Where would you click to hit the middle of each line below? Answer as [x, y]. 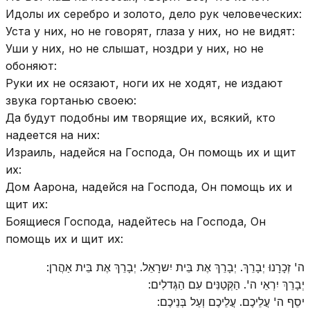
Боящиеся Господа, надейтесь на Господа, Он [136, 221]
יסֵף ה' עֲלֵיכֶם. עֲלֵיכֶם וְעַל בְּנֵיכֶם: [231, 301]
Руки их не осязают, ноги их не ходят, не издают [144, 83]
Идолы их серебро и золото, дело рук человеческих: [154, 13]
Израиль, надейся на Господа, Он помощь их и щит [151, 152]
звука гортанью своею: [71, 100]
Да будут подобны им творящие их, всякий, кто [140, 117]
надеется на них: [53, 135]
